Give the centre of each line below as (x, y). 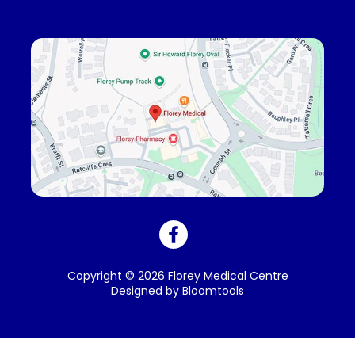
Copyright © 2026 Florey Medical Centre (177, 276)
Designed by (147, 291)
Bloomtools (213, 291)
